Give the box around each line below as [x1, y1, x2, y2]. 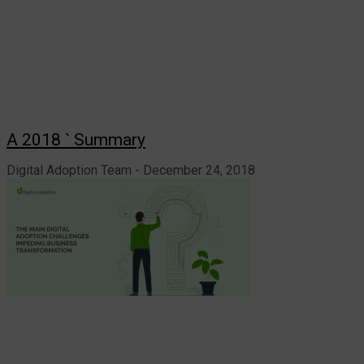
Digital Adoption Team [6, 162, 135, 178]
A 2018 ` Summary [6, 129, 145, 149]
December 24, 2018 [140, 162, 255, 178]
